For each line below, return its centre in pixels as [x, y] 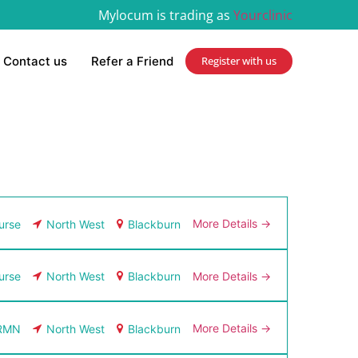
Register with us [239, 61]
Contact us [35, 61]
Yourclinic [263, 15]
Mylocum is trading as [165, 15]
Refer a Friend [132, 61]
